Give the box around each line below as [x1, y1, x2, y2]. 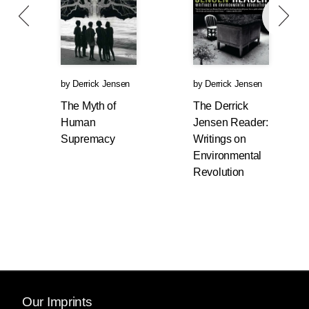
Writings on [193, 132, 246, 145]
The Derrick [193, 99, 248, 112]
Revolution [193, 166, 244, 178]
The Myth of [61, 99, 116, 112]
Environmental [193, 149, 262, 161]
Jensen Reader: [193, 116, 268, 128]
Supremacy [61, 132, 115, 145]
